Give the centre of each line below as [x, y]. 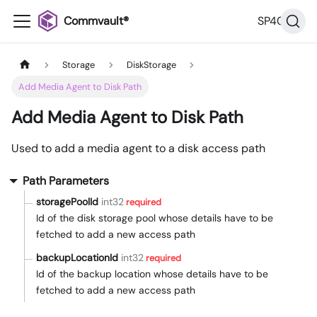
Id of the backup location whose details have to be [152, 274]
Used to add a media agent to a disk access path [138, 149]
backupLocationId [77, 258]
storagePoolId [67, 202]
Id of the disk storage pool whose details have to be [155, 218]
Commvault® [97, 21]
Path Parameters [66, 181]
